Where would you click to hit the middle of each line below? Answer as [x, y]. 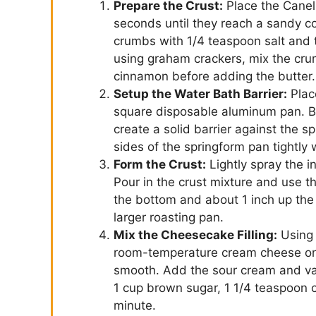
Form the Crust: [160, 164]
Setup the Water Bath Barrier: [200, 93]
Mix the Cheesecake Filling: [195, 235]
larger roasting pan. [169, 217]
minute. [135, 305]
